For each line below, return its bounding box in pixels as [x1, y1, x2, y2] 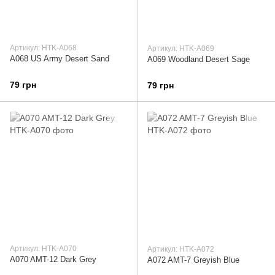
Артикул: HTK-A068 [10, 44, 77, 52]
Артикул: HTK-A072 [147, 245, 214, 254]
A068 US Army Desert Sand [10, 54, 109, 63]
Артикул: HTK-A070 [10, 244, 77, 254]
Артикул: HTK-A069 [147, 44, 214, 53]
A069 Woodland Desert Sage [147, 55, 250, 64]
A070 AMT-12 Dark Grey [10, 255, 96, 265]
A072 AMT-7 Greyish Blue [147, 255, 239, 265]
